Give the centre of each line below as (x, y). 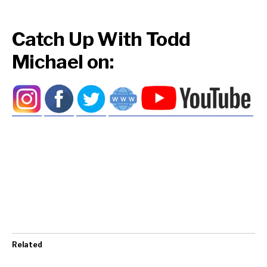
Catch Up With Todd (101, 39)
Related (27, 245)
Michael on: (63, 62)
